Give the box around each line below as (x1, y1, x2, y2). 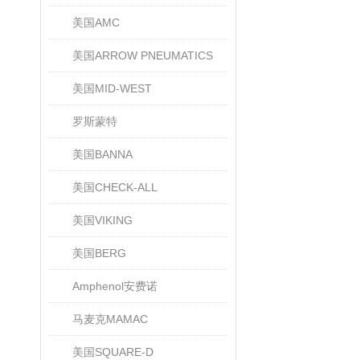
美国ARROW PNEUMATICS (72, 49, 213, 62)
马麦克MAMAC (72, 313, 148, 325)
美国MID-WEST (72, 82, 152, 95)
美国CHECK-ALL (72, 181, 157, 194)
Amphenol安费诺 (72, 280, 157, 292)
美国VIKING (72, 214, 133, 227)
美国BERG (72, 247, 126, 260)
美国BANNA (72, 148, 133, 161)
